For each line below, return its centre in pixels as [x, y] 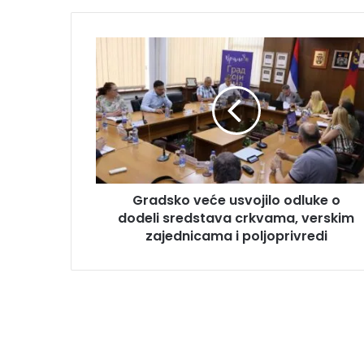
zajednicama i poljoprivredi [236, 236]
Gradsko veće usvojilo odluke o [236, 200]
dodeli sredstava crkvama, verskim [236, 218]
